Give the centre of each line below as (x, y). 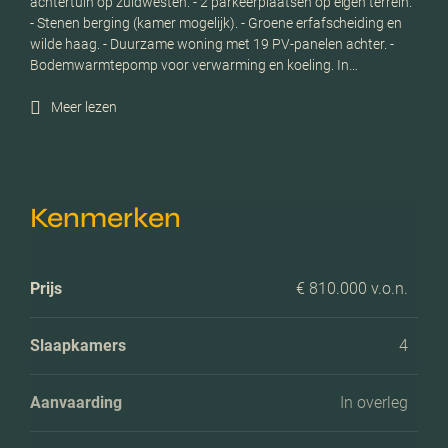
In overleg (374, 402)
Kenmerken (105, 217)
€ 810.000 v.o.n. (352, 288)
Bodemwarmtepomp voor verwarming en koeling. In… (194, 64)
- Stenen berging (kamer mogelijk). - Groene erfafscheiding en (216, 22)
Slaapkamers (78, 345)
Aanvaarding (76, 402)
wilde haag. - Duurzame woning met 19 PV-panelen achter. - (212, 43)
